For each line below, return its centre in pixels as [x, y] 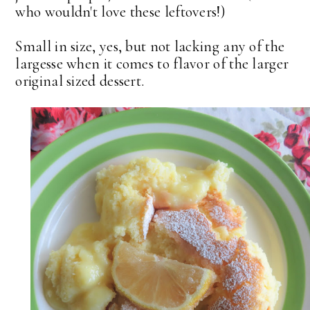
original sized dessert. [83, 81]
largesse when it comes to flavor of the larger [152, 63]
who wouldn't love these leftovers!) [120, 11]
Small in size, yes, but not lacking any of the [150, 46]
